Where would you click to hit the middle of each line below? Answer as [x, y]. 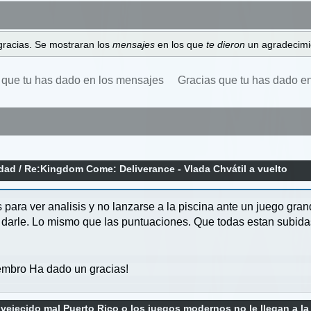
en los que [182, 44]
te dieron [227, 44]
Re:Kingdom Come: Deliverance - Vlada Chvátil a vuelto [156, 169]
